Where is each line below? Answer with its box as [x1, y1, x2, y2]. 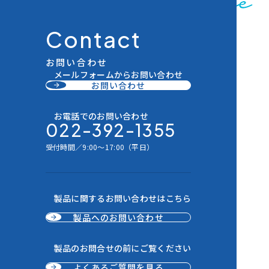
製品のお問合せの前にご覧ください [53, 241, 192, 254]
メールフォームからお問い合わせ [53, 68, 183, 81]
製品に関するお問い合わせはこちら [53, 192, 192, 205]
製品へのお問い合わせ [73, 211, 164, 224]
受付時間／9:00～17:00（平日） [45, 142, 154, 153]
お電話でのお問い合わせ [53, 110, 148, 122]
